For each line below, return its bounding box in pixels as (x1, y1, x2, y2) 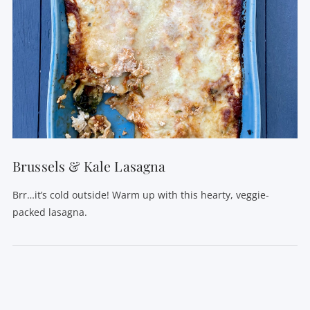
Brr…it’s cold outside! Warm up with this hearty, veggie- (12, 188, 269, 201)
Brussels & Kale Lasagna (12, 157, 166, 176)
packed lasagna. (12, 205, 87, 219)
